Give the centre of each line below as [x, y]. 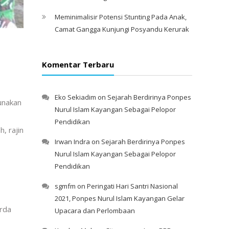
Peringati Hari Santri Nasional [132, 186]
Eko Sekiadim [75, 97]
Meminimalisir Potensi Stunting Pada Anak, [121, 17]
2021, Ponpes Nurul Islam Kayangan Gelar [120, 198]
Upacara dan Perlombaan [95, 211]
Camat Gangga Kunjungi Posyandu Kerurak [122, 29]
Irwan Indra [72, 142]
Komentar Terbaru [78, 64]
